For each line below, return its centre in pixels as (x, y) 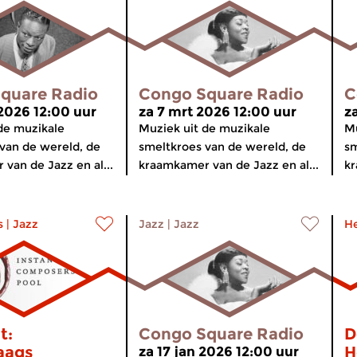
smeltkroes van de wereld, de (222, 147)
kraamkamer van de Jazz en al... (229, 165)
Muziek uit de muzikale (204, 128)
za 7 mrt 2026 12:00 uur (218, 112)
